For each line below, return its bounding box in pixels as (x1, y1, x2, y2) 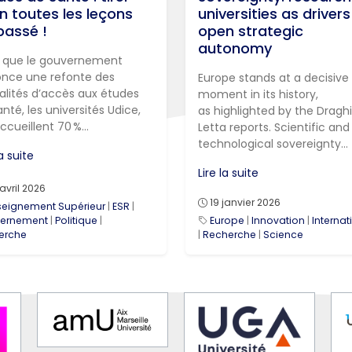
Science (263, 228, 303, 242)
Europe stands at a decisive (198, 70, 349, 86)
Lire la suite (198, 165, 258, 181)
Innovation (251, 214, 305, 228)
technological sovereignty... (198, 136, 348, 152)
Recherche (203, 228, 256, 242)
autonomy (198, 38, 272, 59)
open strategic (198, 21, 303, 42)
